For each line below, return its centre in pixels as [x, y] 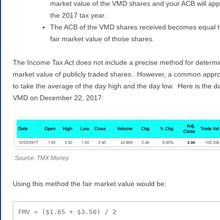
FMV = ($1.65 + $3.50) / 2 [67, 212]
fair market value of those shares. [102, 39]
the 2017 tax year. [78, 15]
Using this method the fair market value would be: [90, 183]
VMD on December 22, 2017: [58, 97]
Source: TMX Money [42, 158]
